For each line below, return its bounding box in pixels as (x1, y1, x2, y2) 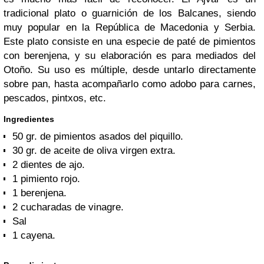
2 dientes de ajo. (12, 159, 85, 170)
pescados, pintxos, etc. (4, 93, 106, 104)
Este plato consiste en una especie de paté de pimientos (4, 36, 256, 47)
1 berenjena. (12, 187, 67, 199)
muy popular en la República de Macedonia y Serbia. (4, 22, 256, 33)
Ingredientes (4, 114, 54, 124)
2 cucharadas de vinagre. (12, 202, 124, 213)
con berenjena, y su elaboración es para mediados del (4, 50, 256, 61)
